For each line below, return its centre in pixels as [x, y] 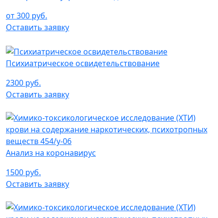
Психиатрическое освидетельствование [83, 63]
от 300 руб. [27, 15]
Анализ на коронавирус [51, 153]
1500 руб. [23, 172]
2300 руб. [23, 82]
